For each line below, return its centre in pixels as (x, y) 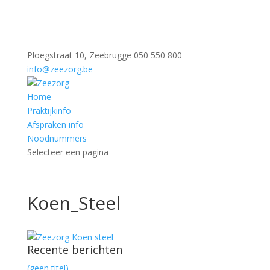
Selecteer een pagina (67, 152)
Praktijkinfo (49, 111)
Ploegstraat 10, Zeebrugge (79, 55)
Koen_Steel (74, 203)
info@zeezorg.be (60, 69)
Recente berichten (74, 250)
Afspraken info (55, 124)
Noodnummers (57, 138)
